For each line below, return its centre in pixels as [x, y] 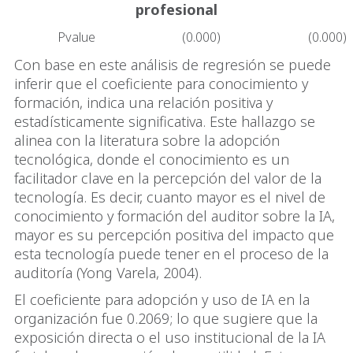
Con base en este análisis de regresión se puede [173, 65]
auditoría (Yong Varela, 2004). [108, 273]
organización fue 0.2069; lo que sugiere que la [166, 319]
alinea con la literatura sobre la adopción [147, 141]
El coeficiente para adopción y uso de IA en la [162, 300]
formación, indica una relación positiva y [143, 103]
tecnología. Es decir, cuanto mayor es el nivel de [170, 197]
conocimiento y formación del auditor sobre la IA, [175, 216]
